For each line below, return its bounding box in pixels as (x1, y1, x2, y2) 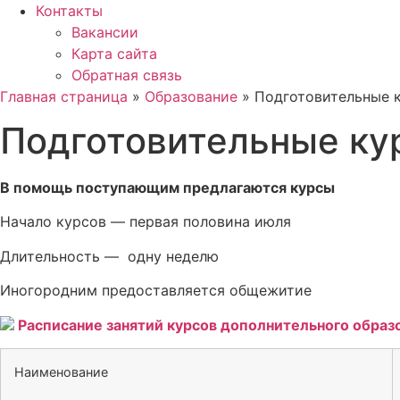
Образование (145, 87, 237, 105)
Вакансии (71, 22, 138, 41)
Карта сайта (71, 44, 157, 62)
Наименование (14, 363, 108, 379)
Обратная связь (71, 65, 182, 84)
